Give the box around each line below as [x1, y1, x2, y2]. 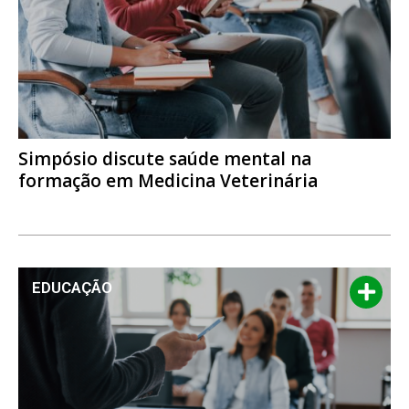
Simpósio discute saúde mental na [18, 146, 311, 171]
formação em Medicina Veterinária [18, 168, 322, 193]
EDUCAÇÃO [32, 278, 112, 297]
